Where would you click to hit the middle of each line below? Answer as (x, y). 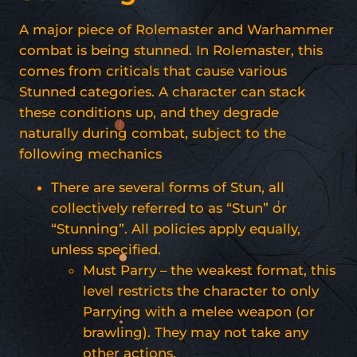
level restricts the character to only (201, 290)
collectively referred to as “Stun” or (169, 208)
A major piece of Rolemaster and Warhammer (177, 29)
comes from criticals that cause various (153, 71)
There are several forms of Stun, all (168, 187)
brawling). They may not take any (196, 332)
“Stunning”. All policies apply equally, (176, 228)
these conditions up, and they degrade (149, 112)
